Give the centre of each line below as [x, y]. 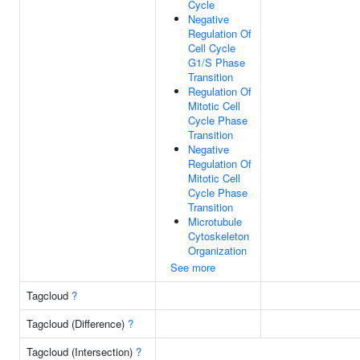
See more [193, 267]
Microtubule [215, 221]
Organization [217, 250]
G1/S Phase [217, 62]
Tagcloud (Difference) [77, 323]
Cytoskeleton [219, 236]
